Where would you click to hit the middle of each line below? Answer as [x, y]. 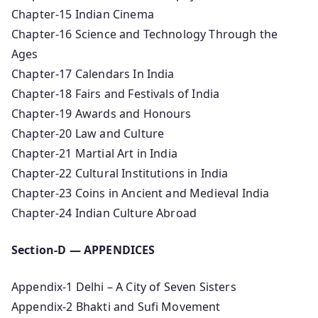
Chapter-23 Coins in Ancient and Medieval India [141, 193]
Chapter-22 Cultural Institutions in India [120, 173]
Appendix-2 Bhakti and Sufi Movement [116, 306]
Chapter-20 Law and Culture [88, 133]
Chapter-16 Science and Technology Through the [145, 34]
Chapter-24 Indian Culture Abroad [104, 213]
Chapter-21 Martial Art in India [94, 153]
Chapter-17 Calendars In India [93, 73]
